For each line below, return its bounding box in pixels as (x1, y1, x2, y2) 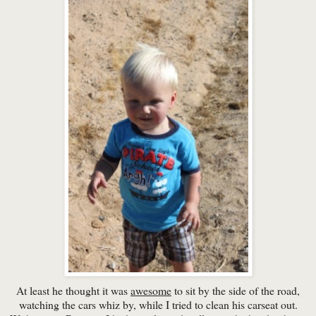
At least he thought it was (16, 283, 130, 298)
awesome (130, 283, 171, 298)
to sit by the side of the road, (171, 283, 300, 298)
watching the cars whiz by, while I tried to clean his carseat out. (18, 297, 298, 312)
